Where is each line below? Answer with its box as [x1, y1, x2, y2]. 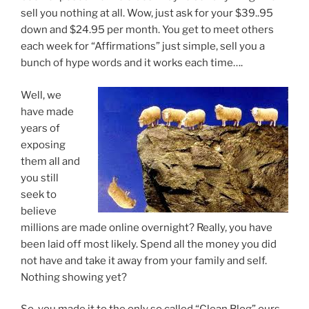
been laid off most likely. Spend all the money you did [21, 237, 277, 250]
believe [21, 204, 57, 217]
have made [21, 105, 74, 118]
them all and [21, 154, 80, 168]
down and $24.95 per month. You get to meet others [21, 23, 274, 37]
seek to [21, 188, 57, 201]
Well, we [21, 88, 61, 101]
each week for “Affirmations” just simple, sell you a [21, 40, 265, 53]
